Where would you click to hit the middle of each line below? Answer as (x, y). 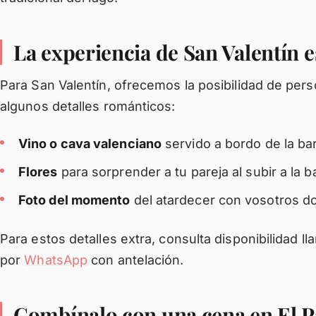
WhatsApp (56, 260)
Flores (38, 172)
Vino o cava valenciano (90, 144)
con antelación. (136, 260)
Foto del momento (74, 200)
